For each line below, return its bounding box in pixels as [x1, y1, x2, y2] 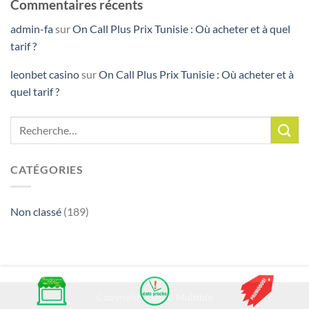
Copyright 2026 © [96, 290, 176, 303]
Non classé [10, 204, 61, 218]
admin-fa [10, 21, 53, 35]
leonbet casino [10, 67, 79, 81]
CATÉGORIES [10, 163, 83, 176]
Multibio [175, 290, 213, 303]
